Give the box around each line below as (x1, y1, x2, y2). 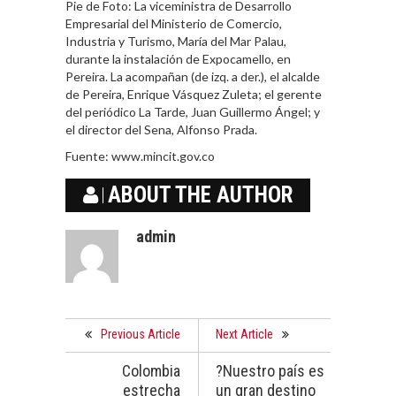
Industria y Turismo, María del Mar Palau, (65, 34, 286, 49)
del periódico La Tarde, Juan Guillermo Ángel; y (65, 104, 320, 120)
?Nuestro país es (216, 362, 324, 381)
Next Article (216, 327, 273, 342)
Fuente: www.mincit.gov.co (65, 148, 215, 164)
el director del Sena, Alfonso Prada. (65, 122, 257, 138)
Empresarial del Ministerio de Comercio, (65, 16, 282, 32)
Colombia (122, 362, 180, 381)
